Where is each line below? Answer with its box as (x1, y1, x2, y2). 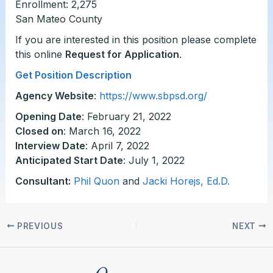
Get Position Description (15, 69, 132, 82)
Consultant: (15, 175, 71, 188)
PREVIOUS (15, 221, 63, 231)
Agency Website (15, 90, 94, 102)
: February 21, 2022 (81, 110, 171, 123)
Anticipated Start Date (15, 154, 123, 167)
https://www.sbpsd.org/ (99, 90, 207, 102)
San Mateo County (15, 13, 102, 26)
